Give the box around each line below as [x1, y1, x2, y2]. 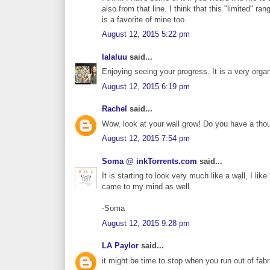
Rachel [102, 104, 127, 114]
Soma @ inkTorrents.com [102, 156, 197, 166]
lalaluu [102, 52, 127, 61]
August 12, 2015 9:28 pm [102, 218, 190, 228]
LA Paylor [102, 241, 139, 251]
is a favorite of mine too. [102, 14, 187, 24]
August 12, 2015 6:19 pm [102, 81, 190, 91]
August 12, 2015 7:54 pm [102, 134, 190, 143]
